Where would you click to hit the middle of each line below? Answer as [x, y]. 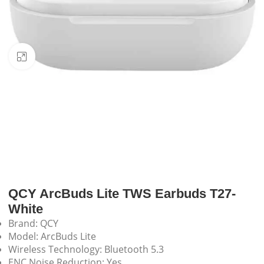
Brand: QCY [34, 224]
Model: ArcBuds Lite [52, 237]
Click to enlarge [67, 56]
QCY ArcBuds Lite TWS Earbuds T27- [122, 194]
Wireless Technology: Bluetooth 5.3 [86, 250]
